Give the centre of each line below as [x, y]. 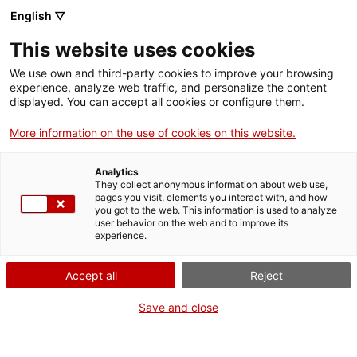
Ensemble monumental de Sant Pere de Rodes [155, 334]
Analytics [117, 172]
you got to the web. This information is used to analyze [216, 210]
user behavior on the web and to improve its [192, 223]
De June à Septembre [84, 252]
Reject [266, 275]
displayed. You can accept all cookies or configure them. [157, 102]
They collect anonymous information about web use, [211, 184]
